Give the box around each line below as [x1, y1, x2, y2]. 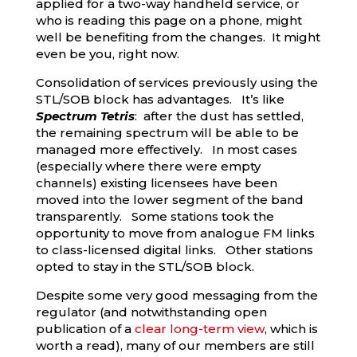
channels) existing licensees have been [35, 175, 277, 190]
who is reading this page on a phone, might [35, 13, 302, 28]
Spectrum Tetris [35, 108, 135, 124]
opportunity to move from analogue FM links [35, 226, 315, 241]
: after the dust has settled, [134, 108, 304, 124]
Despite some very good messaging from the [35, 288, 318, 303]
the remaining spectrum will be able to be [35, 125, 299, 140]
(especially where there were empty [35, 159, 261, 174]
